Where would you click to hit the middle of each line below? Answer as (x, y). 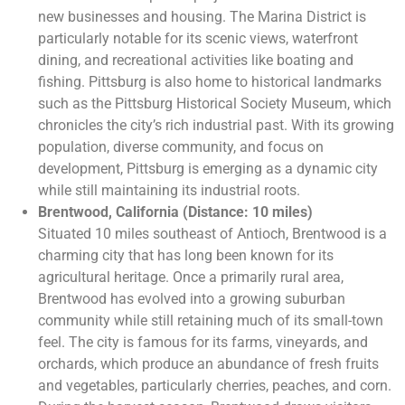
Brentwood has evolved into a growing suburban (192, 299)
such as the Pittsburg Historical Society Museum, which (215, 104)
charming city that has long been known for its (186, 256)
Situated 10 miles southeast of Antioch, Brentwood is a (212, 234)
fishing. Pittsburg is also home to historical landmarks (210, 82)
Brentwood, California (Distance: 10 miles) (175, 212)
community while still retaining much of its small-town (211, 321)
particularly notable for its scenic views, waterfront (198, 39)
